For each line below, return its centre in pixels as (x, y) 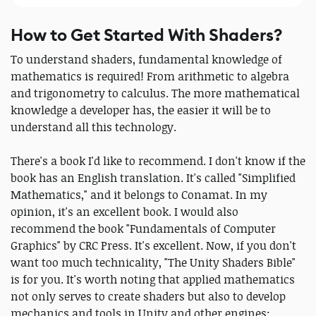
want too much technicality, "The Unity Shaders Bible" (153, 263)
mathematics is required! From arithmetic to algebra (150, 77)
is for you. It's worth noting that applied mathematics (153, 280)
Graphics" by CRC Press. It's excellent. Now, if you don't (153, 246)
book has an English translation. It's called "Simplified (153, 178)
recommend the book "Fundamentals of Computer (143, 229)
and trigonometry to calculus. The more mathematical (155, 93)
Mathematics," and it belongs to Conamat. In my (139, 195)
